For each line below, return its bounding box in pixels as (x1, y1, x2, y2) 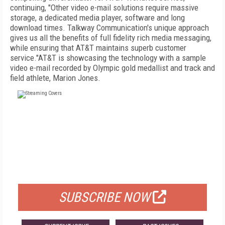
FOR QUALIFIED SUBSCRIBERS (62, 166, 163, 176)
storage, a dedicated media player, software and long (10, 13, 185, 23)
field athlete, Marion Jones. (10, 73, 100, 83)
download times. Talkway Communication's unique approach (10, 23, 209, 33)
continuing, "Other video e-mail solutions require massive (10, 3, 198, 13)
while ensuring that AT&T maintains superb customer (10, 43, 186, 53)
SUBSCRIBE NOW (59, 189, 150, 205)
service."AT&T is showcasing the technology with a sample (10, 53, 206, 63)
